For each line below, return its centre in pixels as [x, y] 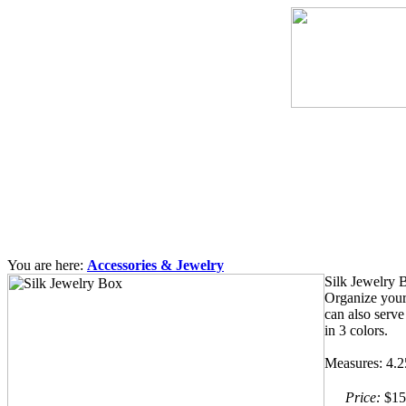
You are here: [47, 265]
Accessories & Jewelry [155, 265]
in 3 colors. [356, 330]
